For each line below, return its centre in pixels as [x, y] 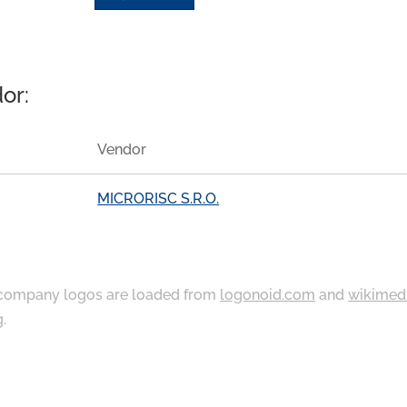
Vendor [122, 150]
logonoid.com [268, 294]
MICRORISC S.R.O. [159, 198]
